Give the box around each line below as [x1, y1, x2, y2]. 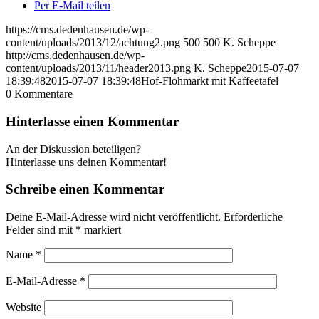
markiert [81, 224, 121, 236]
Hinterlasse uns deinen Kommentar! [6, 155, 167, 168]
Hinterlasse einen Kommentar [6, 113, 179, 129]
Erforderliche [224, 211, 283, 224]
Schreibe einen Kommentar [6, 182, 164, 197]
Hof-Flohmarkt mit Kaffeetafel [141, 75, 278, 88]
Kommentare [14, 88, 73, 100]
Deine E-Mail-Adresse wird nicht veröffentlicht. [6, 211, 221, 224]
